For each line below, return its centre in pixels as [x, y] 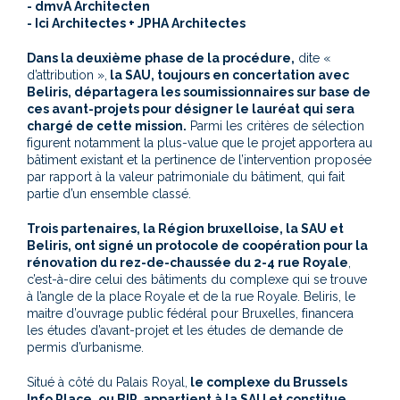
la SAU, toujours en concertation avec [228, 75]
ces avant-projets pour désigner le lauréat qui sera [191, 108]
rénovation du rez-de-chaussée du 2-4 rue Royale [187, 262]
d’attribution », [67, 75]
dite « [312, 58]
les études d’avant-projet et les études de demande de [185, 330]
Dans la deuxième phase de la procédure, [161, 58]
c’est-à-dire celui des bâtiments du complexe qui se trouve [197, 279]
